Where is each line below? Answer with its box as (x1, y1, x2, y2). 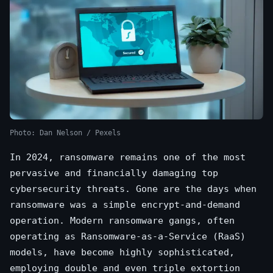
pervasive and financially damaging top (10, 168, 218, 179)
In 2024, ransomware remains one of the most (10, 152, 246, 163)
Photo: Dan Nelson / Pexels (10, 129, 121, 138)
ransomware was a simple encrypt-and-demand (10, 199, 240, 211)
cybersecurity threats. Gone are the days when (10, 183, 257, 195)
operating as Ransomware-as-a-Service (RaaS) (10, 231, 246, 243)
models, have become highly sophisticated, (10, 247, 235, 258)
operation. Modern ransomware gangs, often (10, 215, 235, 227)
